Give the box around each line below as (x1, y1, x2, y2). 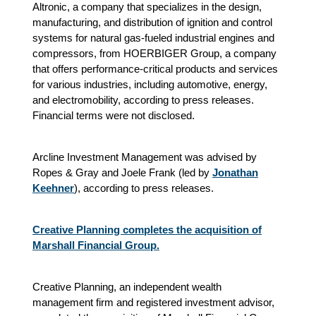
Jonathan (212, 166, 258, 178)
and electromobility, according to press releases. (32, 93, 254, 106)
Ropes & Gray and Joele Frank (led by (32, 166, 209, 178)
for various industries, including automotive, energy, (32, 78, 267, 90)
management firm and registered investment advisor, (32, 296, 274, 308)
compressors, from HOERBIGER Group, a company (32, 47, 276, 59)
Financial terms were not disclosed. (32, 109, 195, 121)
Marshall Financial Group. (32, 238, 159, 251)
